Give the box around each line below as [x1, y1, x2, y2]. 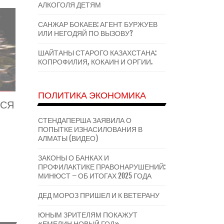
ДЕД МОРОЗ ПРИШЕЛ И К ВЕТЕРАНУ [38, 191, 159, 199]
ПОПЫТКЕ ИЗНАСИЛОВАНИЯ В [38, 125, 142, 133]
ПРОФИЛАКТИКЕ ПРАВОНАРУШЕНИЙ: [38, 162, 165, 171]
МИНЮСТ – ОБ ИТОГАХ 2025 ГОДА [38, 171, 151, 180]
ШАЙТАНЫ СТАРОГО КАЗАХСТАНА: [38, 48, 156, 57]
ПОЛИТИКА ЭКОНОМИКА [38, 89, 146, 100]
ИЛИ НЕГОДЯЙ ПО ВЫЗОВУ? [38, 29, 133, 37]
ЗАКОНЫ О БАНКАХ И [38, 153, 109, 162]
